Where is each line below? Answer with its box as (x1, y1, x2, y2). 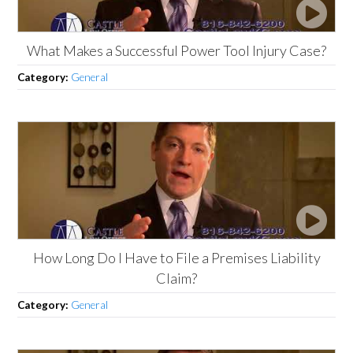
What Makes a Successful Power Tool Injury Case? (27, 41, 326, 59)
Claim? (156, 269, 197, 287)
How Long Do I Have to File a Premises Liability (32, 248, 321, 266)
